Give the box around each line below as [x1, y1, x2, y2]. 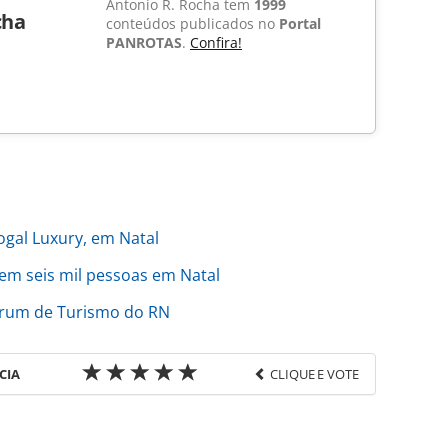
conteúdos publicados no [106, 14, 279, 34]
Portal [279, 14, 321, 34]
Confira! [190, 33, 242, 53]
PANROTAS [106, 33, 182, 53]
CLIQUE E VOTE [270, 365, 359, 384]
